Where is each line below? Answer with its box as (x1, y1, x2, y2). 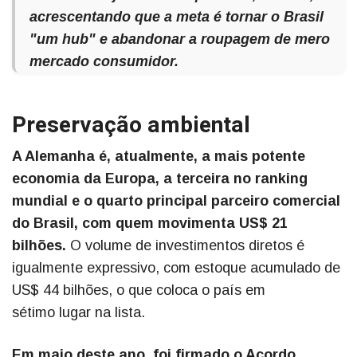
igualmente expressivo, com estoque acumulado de (12, 260, 340, 277)
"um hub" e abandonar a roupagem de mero (29, 31, 330, 48)
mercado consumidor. (29, 53, 178, 70)
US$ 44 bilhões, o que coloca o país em (12, 282, 265, 299)
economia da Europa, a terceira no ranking (12, 171, 308, 187)
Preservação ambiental (12, 109, 250, 143)
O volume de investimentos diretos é (66, 237, 304, 254)
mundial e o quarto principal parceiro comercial (12, 193, 340, 210)
